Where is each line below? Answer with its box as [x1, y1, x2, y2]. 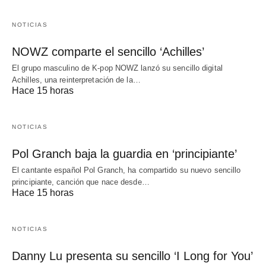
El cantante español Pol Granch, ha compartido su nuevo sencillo [12, 166, 241, 175]
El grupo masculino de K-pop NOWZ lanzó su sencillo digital [12, 64, 223, 73]
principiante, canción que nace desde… [12, 178, 150, 187]
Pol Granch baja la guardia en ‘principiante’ [12, 147, 237, 161]
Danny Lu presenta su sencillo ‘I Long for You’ [12, 249, 253, 263]
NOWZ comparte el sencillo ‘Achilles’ [12, 45, 204, 59]
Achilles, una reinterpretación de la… [12, 75, 141, 85]
